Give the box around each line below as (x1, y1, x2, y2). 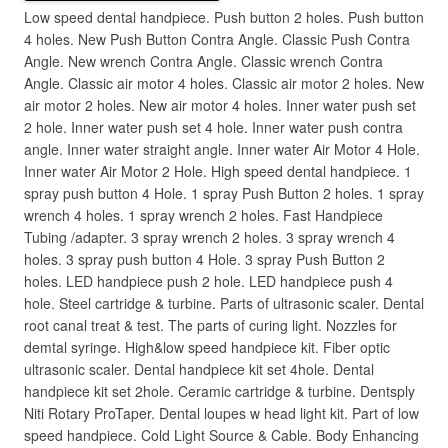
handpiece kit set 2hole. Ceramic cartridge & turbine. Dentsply (24, 381, 415, 401)
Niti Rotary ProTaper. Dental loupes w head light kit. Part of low (24, 403, 419, 423)
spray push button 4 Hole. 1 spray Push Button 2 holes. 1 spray (24, 183, 424, 203)
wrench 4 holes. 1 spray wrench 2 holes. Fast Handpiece (24, 205, 383, 225)
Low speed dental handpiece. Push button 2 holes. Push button (24, 7, 424, 27)
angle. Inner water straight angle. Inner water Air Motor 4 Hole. (24, 139, 420, 159)
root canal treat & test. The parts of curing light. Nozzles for (24, 315, 397, 335)
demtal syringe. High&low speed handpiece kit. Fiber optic (24, 337, 390, 357)
